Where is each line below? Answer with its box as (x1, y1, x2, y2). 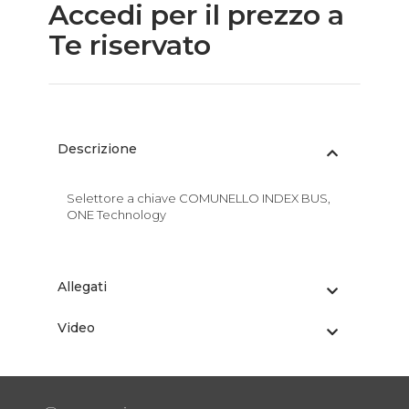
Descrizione (57, 141, 137, 158)
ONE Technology (66, 207, 166, 223)
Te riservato (47, 28, 211, 63)
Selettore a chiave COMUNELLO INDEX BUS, (66, 191, 330, 206)
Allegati (57, 278, 107, 296)
